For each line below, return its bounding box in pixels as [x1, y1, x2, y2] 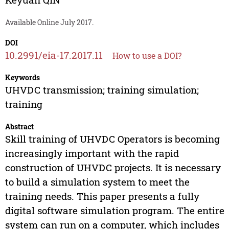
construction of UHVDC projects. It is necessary [5, 161, 221, 174]
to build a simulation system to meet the [5, 175, 190, 189]
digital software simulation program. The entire [5, 204, 224, 217]
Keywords [5, 73, 40, 83]
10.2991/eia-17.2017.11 [5, 49, 103, 62]
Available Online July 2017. [5, 17, 94, 28]
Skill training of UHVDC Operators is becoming [5, 132, 220, 146]
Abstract [5, 122, 34, 132]
